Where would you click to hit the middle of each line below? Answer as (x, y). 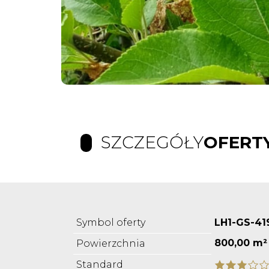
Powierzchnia (111, 244)
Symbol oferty (111, 223)
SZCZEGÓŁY (152, 143)
